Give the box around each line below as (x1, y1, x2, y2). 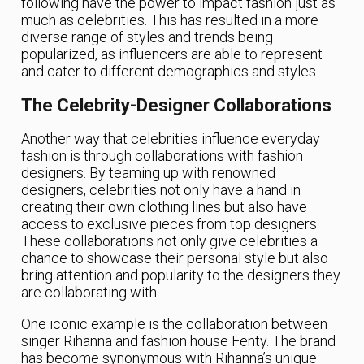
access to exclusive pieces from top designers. (21, 214, 320, 232)
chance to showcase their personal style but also (21, 249, 329, 266)
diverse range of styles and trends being (21, 28, 274, 46)
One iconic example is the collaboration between (21, 314, 328, 332)
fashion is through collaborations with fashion (21, 146, 304, 164)
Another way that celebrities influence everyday (21, 129, 321, 147)
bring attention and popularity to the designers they (21, 266, 341, 284)
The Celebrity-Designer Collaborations (21, 94, 332, 115)
